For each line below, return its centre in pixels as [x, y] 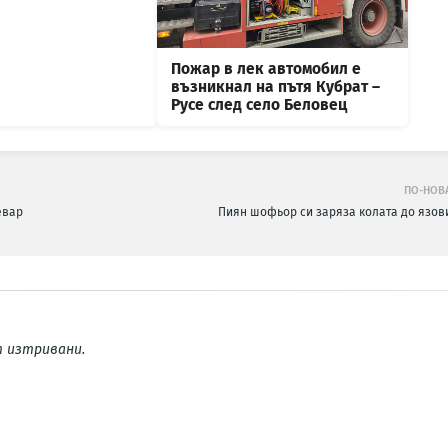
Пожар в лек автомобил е [265, 69]
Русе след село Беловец [258, 105]
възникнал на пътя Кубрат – [275, 87]
